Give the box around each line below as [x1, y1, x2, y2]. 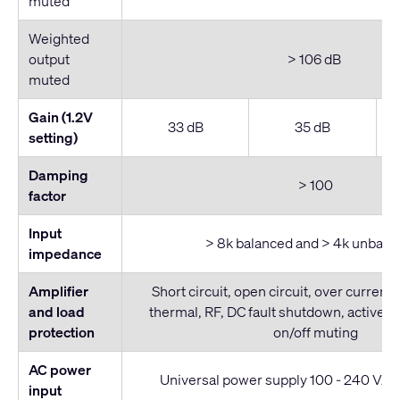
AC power [28, 360, 91, 380]
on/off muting [272, 322, 358, 343]
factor [28, 186, 66, 206]
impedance [28, 244, 102, 264]
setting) [28, 128, 78, 148]
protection [28, 322, 95, 343]
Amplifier [28, 281, 88, 302]
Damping [28, 165, 88, 186]
